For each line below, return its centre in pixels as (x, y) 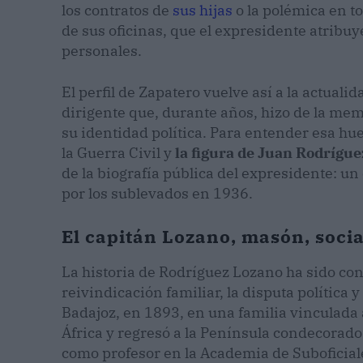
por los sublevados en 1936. (157, 194)
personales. (102, 51)
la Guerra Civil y (118, 153)
